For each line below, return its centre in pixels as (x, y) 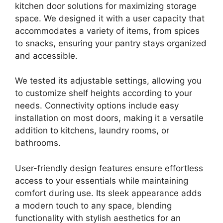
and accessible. (46, 56)
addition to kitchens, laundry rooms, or (92, 131)
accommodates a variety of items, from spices (107, 31)
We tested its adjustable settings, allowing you (108, 81)
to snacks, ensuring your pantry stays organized (111, 43)
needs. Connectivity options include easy (97, 106)
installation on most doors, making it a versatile (109, 118)
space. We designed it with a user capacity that (110, 18)
